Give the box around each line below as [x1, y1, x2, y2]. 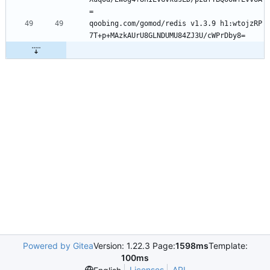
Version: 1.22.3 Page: [93, 240, 175, 251]
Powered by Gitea [22, 240, 93, 251]
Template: [208, 240, 248, 251]
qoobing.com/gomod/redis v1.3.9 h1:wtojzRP [89, 19, 262, 28]
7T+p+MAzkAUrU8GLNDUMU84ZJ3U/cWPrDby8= [89, 31, 245, 40]
